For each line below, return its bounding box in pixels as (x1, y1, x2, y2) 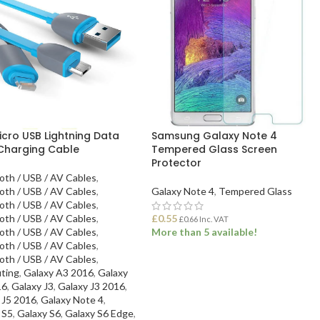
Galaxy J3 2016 (57, 279, 125, 292)
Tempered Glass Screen (151, 141, 278, 156)
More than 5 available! (151, 225, 258, 238)
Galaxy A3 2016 (23, 266, 94, 279)
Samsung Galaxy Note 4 (151, 128, 278, 143)
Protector (151, 155, 202, 170)
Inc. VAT (198, 214, 229, 224)
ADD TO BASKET (160, 261, 236, 274)
